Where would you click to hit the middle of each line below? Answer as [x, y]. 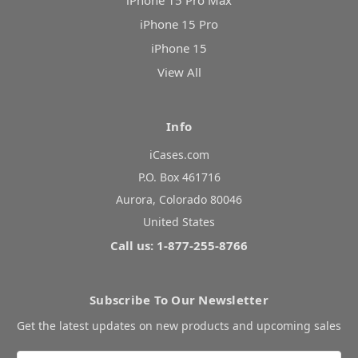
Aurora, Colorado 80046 [179, 200]
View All [179, 72]
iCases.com [179, 155]
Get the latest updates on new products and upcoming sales [179, 326]
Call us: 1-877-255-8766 [179, 246]
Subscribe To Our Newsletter [179, 300]
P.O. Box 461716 [179, 177]
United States [179, 222]
